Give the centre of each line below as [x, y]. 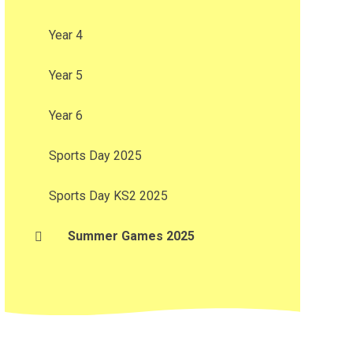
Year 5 [65, 76]
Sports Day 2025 [95, 156]
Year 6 [65, 116]
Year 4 [65, 35]
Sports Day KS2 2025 [108, 196]
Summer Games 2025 [131, 236]
